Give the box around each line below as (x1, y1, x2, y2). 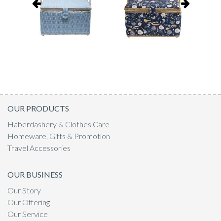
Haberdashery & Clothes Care (7, 119, 110, 129)
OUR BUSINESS (7, 170, 63, 179)
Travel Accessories (7, 143, 71, 152)
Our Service (7, 209, 48, 219)
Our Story (7, 185, 41, 195)
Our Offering (7, 197, 50, 207)
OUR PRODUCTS (7, 104, 69, 113)
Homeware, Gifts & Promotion (7, 131, 110, 141)
